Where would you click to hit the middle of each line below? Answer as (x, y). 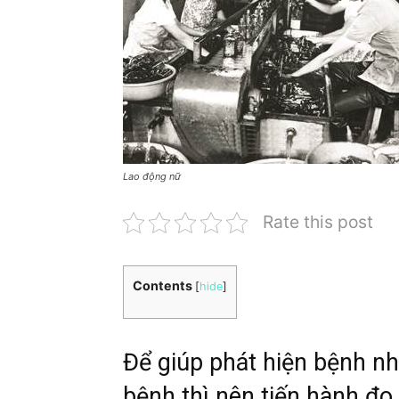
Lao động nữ (152, 176)
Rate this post (318, 222)
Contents (163, 285)
